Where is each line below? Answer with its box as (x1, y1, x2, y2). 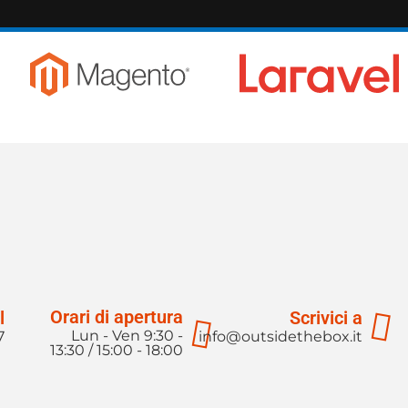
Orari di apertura (50, 306, 184, 329)
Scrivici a (289, 306, 362, 329)
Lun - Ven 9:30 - (71, 327, 184, 345)
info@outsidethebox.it (198, 327, 362, 345)
